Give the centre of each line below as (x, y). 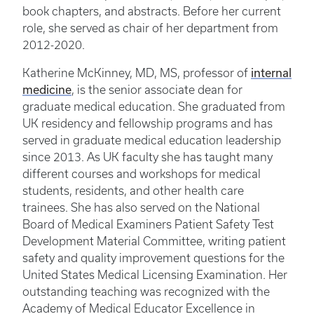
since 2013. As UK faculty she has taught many (148, 157)
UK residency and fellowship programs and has (148, 123)
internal (271, 72)
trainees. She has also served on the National (141, 207)
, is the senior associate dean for (157, 89)
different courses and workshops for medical (142, 173)
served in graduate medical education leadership (152, 140)
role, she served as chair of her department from (150, 28)
